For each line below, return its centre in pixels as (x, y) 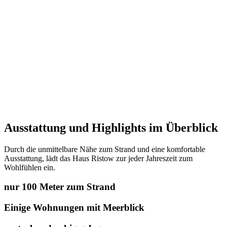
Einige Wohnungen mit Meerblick (74, 207)
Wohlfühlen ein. (30, 167)
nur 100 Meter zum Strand (60, 187)
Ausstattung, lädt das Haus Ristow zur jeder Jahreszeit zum (98, 158)
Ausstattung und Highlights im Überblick (111, 127)
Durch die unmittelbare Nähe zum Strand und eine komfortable (105, 149)
